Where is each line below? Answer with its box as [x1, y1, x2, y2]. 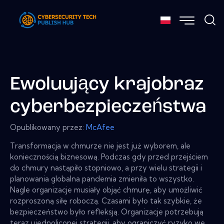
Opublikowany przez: [10, 122, 86, 132]
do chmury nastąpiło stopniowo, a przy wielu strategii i [10, 163, 202, 173]
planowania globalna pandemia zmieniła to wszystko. [10, 174, 194, 184]
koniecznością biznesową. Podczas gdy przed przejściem [10, 152, 208, 162]
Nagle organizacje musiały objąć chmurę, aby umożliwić [10, 185, 202, 195]
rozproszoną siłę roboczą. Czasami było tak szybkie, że [10, 196, 202, 206]
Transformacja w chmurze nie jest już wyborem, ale [10, 141, 190, 151]
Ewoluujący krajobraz [10, 75, 204, 94]
